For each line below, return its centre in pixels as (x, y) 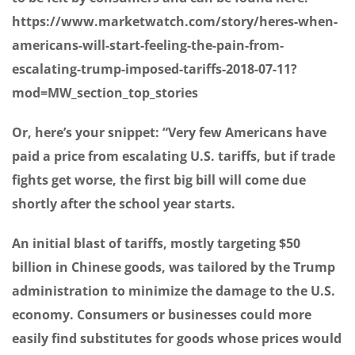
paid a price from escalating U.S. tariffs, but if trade (174, 157)
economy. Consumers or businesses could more (162, 315)
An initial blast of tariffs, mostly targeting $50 (156, 244)
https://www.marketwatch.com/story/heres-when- (175, 22)
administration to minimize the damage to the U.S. (174, 291)
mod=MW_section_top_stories (105, 93)
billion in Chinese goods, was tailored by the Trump (174, 267)
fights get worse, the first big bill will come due (159, 180)
